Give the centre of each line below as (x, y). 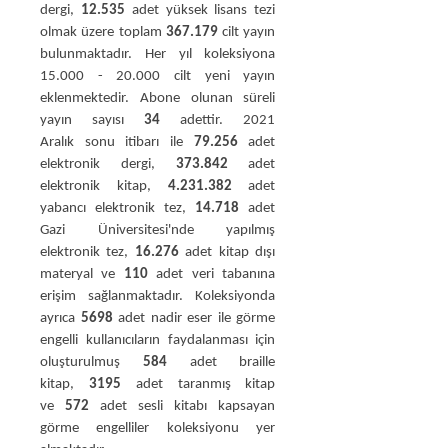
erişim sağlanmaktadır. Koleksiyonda (158, 296)
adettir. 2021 (218, 120)
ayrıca (60, 318)
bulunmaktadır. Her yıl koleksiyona (158, 54)
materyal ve (82, 274)
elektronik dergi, (108, 164)
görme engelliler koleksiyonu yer (158, 428)
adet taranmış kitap (198, 384)
